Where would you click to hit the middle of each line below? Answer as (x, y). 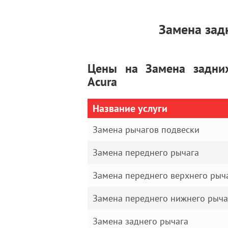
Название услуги (130, 108)
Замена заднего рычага (140, 221)
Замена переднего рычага (146, 152)
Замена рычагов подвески (146, 130)
